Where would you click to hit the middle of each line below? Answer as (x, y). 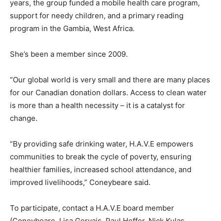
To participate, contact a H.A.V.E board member (92, 208)
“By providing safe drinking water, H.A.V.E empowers (102, 144)
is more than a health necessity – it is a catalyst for (97, 106)
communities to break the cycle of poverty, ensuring (101, 157)
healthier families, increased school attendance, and (101, 170)
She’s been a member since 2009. (69, 54)
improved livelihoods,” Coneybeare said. (80, 183)
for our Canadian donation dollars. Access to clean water (108, 93)
